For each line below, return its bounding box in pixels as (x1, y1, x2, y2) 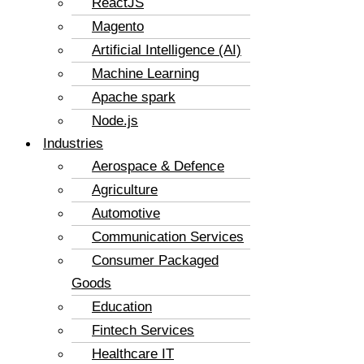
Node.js (92, 112, 138, 128)
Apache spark (92, 89, 175, 105)
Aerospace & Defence (92, 158, 224, 174)
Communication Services (92, 228, 244, 245)
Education (92, 298, 152, 314)
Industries (43, 135, 103, 151)
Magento (92, 18, 144, 34)
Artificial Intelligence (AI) (92, 41, 241, 58)
